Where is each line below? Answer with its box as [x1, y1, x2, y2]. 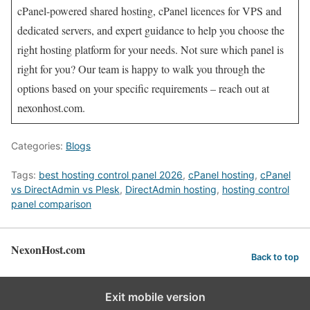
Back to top [251, 251, 299, 262]
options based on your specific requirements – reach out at [17, 80, 269, 95]
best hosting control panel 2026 [39, 168, 183, 181]
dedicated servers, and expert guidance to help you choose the [17, 22, 284, 37]
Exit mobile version [104, 289, 206, 304]
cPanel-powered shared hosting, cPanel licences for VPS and [17, 3, 282, 18]
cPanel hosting [188, 168, 255, 181]
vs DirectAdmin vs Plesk [11, 183, 120, 195]
